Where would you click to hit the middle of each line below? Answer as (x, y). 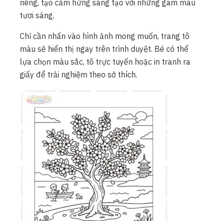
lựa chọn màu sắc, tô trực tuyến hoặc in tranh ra (105, 62)
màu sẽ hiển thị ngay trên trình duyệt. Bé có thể (104, 49)
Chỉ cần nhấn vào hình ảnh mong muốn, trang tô (105, 36)
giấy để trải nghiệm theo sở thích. (78, 75)
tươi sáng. (37, 16)
